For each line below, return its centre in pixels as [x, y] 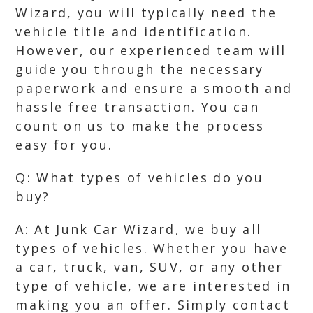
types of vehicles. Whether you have [152, 248]
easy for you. [64, 145]
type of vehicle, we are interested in [153, 286]
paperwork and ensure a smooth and [154, 88]
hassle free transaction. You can [138, 107]
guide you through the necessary [140, 69]
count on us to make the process [140, 126]
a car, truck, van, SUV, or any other [150, 267]
